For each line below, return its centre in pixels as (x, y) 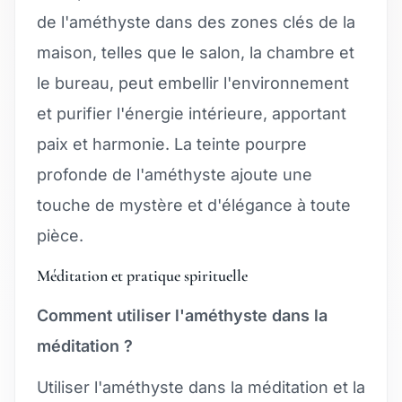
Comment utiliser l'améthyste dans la (182, 315)
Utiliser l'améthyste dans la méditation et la (201, 387)
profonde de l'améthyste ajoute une (175, 174)
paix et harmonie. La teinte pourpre (172, 144)
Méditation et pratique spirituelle (142, 275)
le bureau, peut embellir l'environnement (193, 83)
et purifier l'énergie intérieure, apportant (192, 113)
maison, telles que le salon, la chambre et (196, 52)
